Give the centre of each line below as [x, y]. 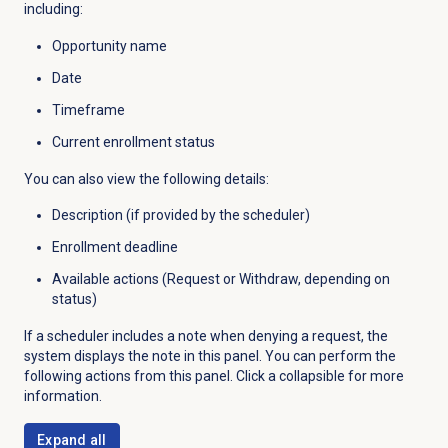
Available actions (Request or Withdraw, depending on [220, 279]
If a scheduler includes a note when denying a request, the [205, 336]
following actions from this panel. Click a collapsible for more [213, 376]
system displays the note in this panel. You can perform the [209, 356]
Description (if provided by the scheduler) [180, 215]
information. [62, 396]
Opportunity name [109, 45]
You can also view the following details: [146, 178]
